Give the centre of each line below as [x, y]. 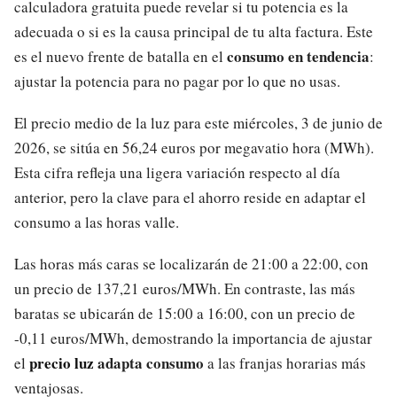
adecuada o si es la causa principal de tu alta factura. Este [194, 32]
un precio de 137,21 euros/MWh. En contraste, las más [185, 288]
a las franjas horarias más [285, 362]
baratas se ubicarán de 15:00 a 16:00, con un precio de [185, 313]
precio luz [62, 362]
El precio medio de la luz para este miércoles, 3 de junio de [198, 123]
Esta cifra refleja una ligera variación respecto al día [177, 172]
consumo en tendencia [298, 57]
